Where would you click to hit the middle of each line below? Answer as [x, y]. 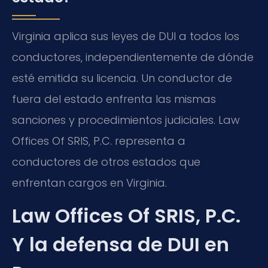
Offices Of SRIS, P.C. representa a [99, 141]
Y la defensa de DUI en [121, 245]
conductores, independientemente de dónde [133, 57]
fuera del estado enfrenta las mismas [114, 99]
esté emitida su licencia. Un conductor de [122, 78]
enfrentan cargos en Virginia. [89, 182]
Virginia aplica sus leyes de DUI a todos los [126, 36]
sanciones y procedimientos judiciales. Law [126, 120]
